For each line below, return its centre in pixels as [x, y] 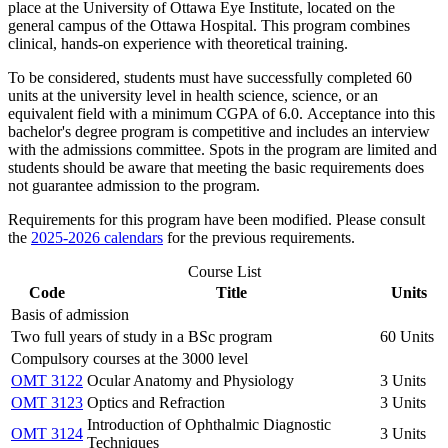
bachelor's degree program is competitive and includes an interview [219, 131]
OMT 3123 [47, 402]
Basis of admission [70, 314]
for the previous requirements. [259, 237]
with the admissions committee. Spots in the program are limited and [222, 149]
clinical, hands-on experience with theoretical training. [180, 43]
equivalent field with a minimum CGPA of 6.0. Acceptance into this [221, 113]
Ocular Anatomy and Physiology [190, 380]
